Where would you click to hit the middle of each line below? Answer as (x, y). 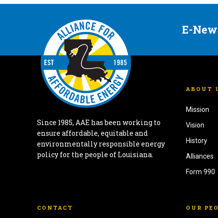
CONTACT (55, 208)
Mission (198, 110)
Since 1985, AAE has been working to (99, 122)
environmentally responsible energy (101, 144)
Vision (195, 125)
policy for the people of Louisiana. (95, 154)
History (197, 141)
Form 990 (201, 172)
